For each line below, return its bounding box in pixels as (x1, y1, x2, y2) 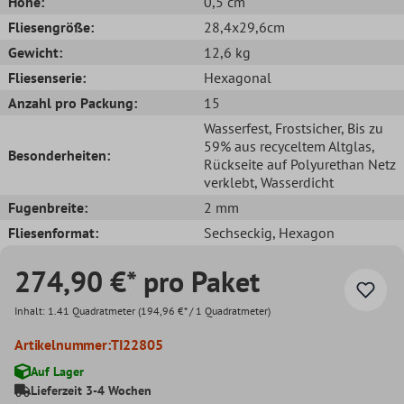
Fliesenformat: (8, 223, 98, 242)
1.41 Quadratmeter (48, 303, 138, 317)
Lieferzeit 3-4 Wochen (31, 381, 151, 399)
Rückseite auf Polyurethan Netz (204, 154, 396, 173)
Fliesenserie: (8, 68, 86, 87)
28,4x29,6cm (204, 17, 285, 36)
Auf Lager (31, 363, 84, 380)
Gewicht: (8, 42, 62, 61)
